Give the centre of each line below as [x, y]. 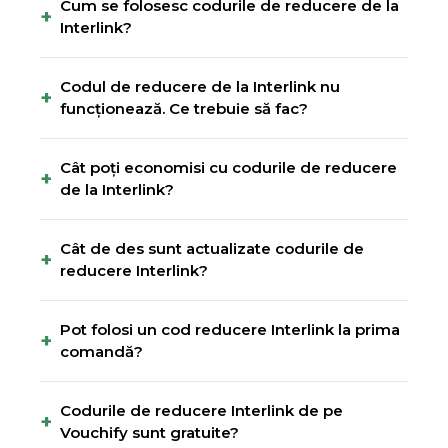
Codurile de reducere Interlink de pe [201, 410]
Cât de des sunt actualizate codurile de [212, 248]
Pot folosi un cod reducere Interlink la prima [230, 329]
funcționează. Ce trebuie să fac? [184, 108]
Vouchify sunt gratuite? [149, 432]
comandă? [101, 351]
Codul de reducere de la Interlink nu [200, 86]
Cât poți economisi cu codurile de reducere [228, 167]
